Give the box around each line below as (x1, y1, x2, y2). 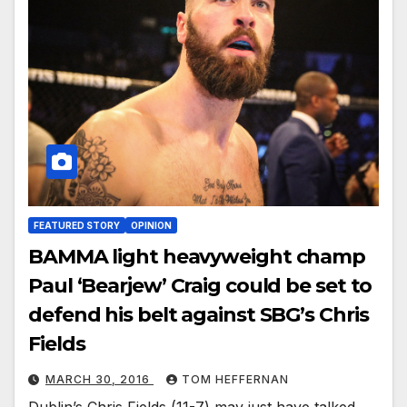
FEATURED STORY (34, 220, 120, 232)
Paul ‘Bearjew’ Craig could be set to (28, 273, 372, 299)
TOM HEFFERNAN (182, 372, 289, 387)
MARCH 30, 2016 (45, 372, 154, 387)
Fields (28, 332, 85, 357)
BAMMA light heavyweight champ (28, 244, 366, 270)
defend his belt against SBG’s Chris (28, 303, 369, 328)
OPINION (131, 220, 172, 232)
